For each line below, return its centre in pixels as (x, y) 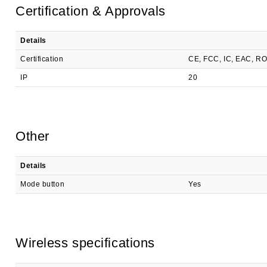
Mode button (43, 184)
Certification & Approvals (91, 11)
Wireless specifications (85, 243)
